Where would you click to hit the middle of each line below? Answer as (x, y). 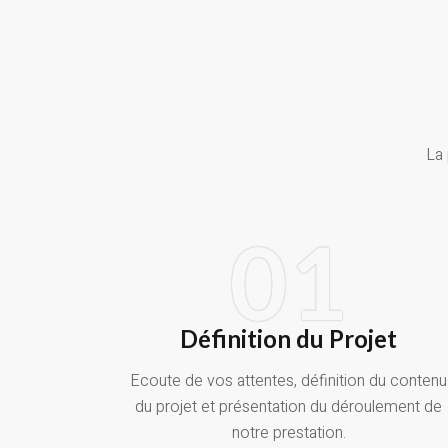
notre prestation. (288, 433)
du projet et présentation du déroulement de (289, 407)
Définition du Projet (289, 339)
